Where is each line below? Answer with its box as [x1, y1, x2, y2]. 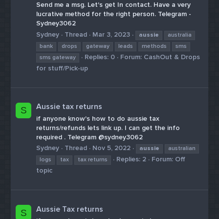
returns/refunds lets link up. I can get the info [36, 123, 180, 132]
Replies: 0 [85, 52, 115, 61]
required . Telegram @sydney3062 [36, 132, 143, 141]
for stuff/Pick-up [36, 64, 88, 72]
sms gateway [40, 53, 76, 61]
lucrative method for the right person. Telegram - [36, 10, 192, 19]
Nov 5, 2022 [92, 144, 131, 153]
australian [168, 145, 196, 153]
